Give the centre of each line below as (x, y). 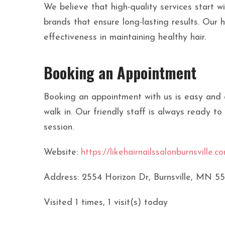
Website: (62, 153)
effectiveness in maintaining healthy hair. (125, 38)
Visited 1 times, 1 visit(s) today (106, 203)
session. (59, 128)
